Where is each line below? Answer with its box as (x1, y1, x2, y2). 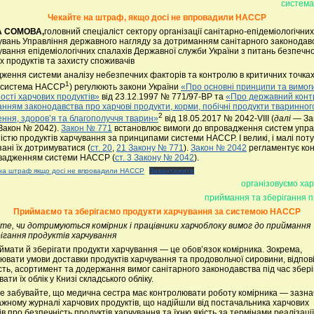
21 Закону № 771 (116, 142, 184, 153)
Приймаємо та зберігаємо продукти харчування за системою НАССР (13, 206, 301, 217)
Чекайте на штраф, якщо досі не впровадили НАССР (48, 12, 266, 22)
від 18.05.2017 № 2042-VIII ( (163, 113, 274, 123)
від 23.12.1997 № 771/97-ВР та (100, 91, 226, 102)
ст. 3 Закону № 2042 (115, 152, 194, 163)
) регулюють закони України (69, 81, 181, 92)
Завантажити (149, 166, 195, 175)
